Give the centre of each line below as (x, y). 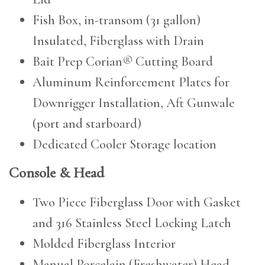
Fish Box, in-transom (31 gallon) (117, 20)
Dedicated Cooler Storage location (125, 144)
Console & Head (56, 173)
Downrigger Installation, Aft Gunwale (134, 103)
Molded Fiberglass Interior (104, 244)
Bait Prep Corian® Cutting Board (123, 62)
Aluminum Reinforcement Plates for (131, 82)
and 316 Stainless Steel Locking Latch (132, 223)
